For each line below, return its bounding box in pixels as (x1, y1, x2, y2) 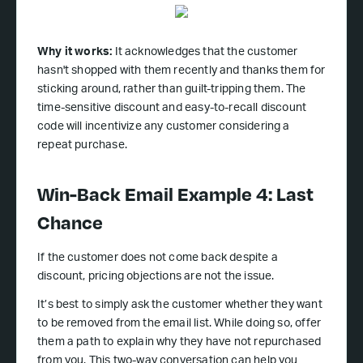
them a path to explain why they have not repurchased (37, 337, 322, 349)
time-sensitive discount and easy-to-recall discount (37, 103, 307, 115)
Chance (37, 208, 103, 237)
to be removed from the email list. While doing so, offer (37, 318, 322, 331)
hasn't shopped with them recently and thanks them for (37, 66, 326, 78)
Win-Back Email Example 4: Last (37, 180, 314, 208)
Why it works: (37, 47, 115, 59)
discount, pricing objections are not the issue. (37, 271, 275, 284)
